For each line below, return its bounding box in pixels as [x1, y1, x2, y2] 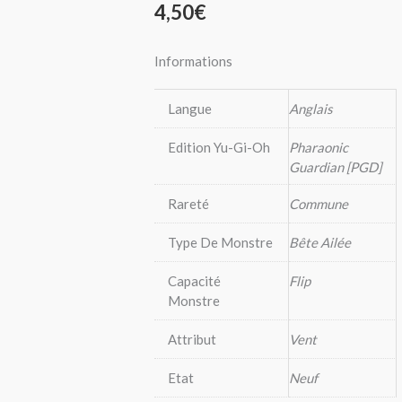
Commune [289, 196, 348, 213]
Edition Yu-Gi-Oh [168, 139, 270, 156]
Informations [154, 53, 232, 70]
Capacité [168, 273, 221, 290]
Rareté [168, 196, 209, 213]
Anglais [289, 100, 333, 118]
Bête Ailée [289, 234, 351, 251]
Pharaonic [289, 139, 348, 156]
